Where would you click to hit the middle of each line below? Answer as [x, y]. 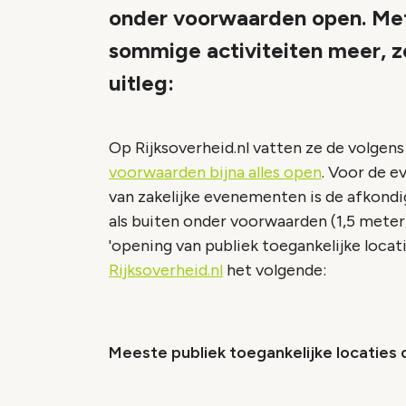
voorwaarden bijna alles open [215, 172]
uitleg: [141, 83]
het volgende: [275, 270]
